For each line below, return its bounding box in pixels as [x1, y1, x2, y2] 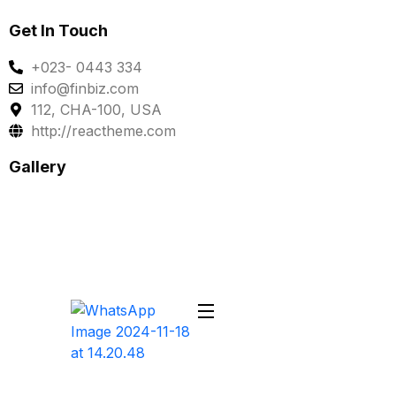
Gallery [9, 156, 66, 176]
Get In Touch [9, 20, 108, 40]
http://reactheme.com [31, 121, 176, 140]
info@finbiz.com [31, 79, 139, 97]
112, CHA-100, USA [31, 100, 162, 118]
